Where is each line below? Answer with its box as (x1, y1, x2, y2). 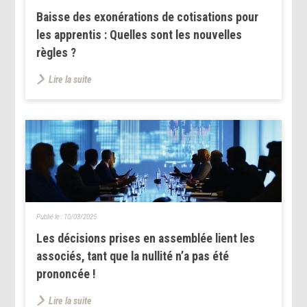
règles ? (36, 45, 77, 60)
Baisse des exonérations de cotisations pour (36, 10, 259, 24)
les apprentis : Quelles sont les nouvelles (36, 27, 243, 42)
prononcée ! (36, 267, 97, 281)
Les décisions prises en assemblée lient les (36, 231, 256, 245)
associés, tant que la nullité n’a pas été (36, 249, 230, 263)
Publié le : (36, 212, 64, 221)
